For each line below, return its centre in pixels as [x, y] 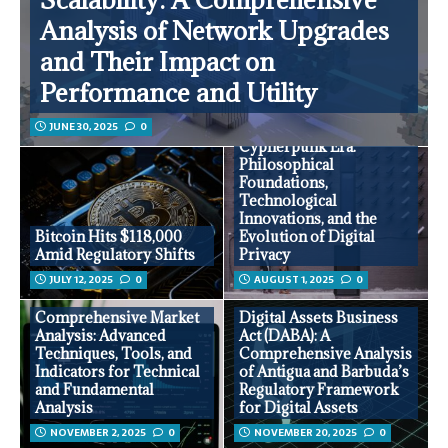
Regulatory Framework [319, 390]
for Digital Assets [298, 408]
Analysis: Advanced [100, 336]
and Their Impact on [157, 62]
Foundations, [283, 183]
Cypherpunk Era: [297, 147]
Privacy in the [285, 129]
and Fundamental [94, 390]
